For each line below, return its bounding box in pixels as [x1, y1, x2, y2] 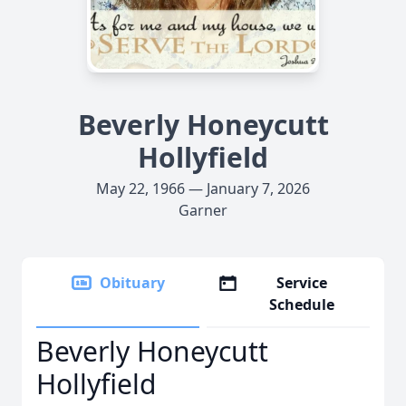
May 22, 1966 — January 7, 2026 [96, 179, 310, 198]
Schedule [269, 295, 335, 314]
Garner [179, 200, 227, 220]
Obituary [100, 273, 165, 293]
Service [276, 273, 328, 293]
